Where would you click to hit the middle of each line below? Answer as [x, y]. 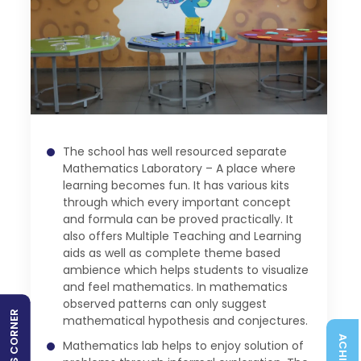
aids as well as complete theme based [172, 253]
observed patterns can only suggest [165, 304]
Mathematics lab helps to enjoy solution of [184, 346]
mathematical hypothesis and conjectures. [186, 321]
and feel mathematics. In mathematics [176, 287]
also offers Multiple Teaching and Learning [183, 236]
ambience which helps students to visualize [186, 270]
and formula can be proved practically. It [178, 219]
